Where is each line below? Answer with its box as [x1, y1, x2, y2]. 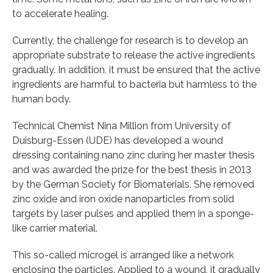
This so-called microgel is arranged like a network [12, 249, 234, 261]
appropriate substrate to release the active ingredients [12, 49, 255, 61]
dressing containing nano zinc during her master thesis [12, 149, 255, 161]
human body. [12, 93, 71, 105]
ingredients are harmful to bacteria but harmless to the [12, 78, 257, 90]
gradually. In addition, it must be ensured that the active [12, 63, 260, 76]
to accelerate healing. [12, 7, 108, 19]
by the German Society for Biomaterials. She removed [12, 178, 254, 190]
